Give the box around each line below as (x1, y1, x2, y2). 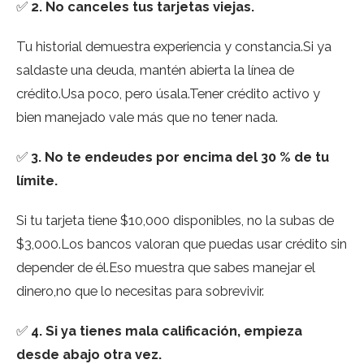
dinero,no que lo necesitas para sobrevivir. (16, 282, 264, 299)
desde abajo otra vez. (16, 345, 162, 362)
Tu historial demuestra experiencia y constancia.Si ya (16, 38, 331, 55)
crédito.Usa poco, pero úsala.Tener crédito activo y (16, 85, 320, 102)
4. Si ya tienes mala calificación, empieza (31, 322, 302, 339)
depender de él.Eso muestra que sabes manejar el (16, 258, 315, 275)
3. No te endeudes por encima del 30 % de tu (31, 149, 329, 165)
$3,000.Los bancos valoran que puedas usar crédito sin (16, 235, 347, 252)
